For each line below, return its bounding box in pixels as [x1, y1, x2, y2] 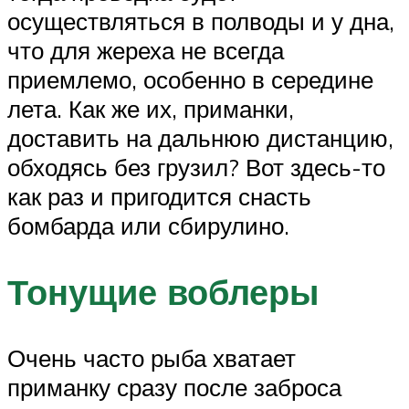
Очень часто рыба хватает [7, 343, 296, 373]
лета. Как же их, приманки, [7, 94, 294, 124]
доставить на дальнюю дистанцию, [7, 123, 393, 153]
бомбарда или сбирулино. [7, 211, 289, 241]
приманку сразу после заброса [7, 372, 341, 403]
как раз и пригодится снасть [7, 182, 311, 212]
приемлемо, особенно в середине [7, 65, 373, 95]
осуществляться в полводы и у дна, [7, 6, 394, 37]
